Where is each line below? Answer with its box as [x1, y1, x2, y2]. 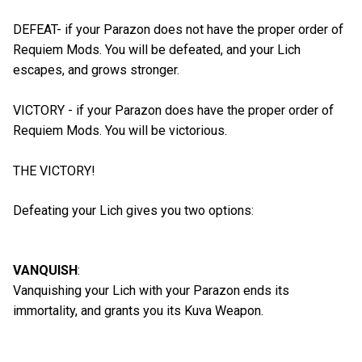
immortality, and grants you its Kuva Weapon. [13, 303, 263, 319]
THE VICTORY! [13, 162, 95, 179]
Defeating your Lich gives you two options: [13, 202, 254, 218]
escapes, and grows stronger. [13, 61, 179, 78]
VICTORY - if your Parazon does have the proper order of [13, 102, 334, 118]
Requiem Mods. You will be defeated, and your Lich [13, 41, 301, 57]
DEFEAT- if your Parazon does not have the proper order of [13, 21, 343, 37]
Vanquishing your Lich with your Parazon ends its [13, 283, 289, 299]
